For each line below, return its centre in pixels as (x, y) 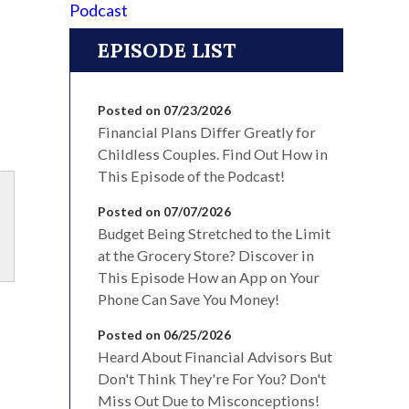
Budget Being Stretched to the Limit (214, 233)
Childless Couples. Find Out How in (213, 153)
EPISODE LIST (166, 50)
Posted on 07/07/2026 (164, 211)
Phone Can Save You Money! (189, 299)
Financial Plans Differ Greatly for (207, 131)
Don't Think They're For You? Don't (212, 378)
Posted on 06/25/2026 (164, 334)
